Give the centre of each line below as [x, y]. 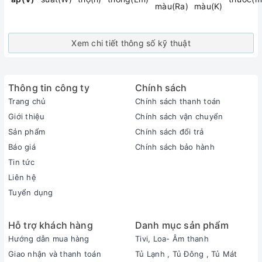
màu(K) [208, 6]
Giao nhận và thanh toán [55, 254]
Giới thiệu [27, 117]
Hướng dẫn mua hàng [49, 239]
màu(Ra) [172, 6]
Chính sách [161, 88]
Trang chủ [27, 101]
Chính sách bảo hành [175, 147]
